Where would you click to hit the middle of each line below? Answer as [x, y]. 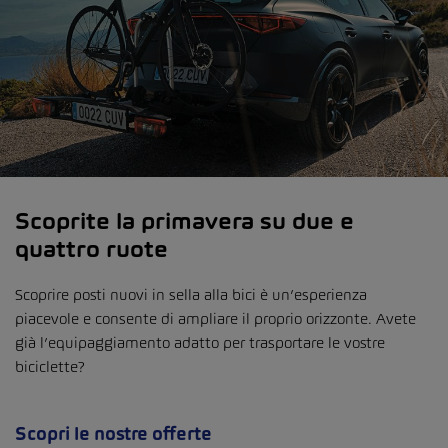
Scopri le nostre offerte [113, 434]
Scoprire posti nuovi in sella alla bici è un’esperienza [191, 295]
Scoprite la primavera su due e [184, 221]
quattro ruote [91, 249]
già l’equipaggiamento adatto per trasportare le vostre [200, 343]
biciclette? [50, 367]
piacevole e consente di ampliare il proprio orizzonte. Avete [215, 319]
